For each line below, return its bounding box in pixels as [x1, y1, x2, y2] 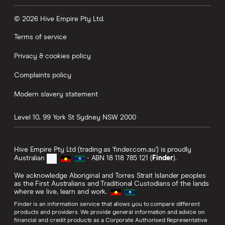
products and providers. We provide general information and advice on [14, 209, 205, 215]
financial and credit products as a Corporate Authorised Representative [14, 217, 207, 223]
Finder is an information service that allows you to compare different [14, 201, 200, 207]
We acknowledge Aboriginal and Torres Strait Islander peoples [14, 172, 206, 180]
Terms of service [14, 34, 67, 41]
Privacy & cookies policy [14, 53, 91, 60]
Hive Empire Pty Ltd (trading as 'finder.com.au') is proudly [14, 146, 191, 154]
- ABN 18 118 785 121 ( [84, 155, 152, 162]
